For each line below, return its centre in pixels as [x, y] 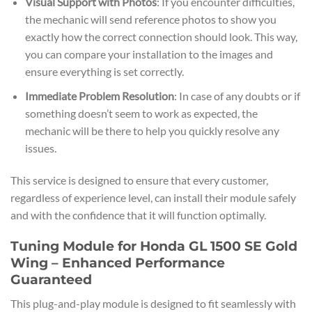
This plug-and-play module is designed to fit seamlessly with [153, 303]
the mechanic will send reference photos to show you [150, 19]
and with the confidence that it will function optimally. [138, 214]
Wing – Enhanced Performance [118, 263]
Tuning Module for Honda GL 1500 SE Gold [154, 246]
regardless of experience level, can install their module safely [153, 197]
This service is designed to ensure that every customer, [139, 180]
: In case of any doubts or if [237, 95]
